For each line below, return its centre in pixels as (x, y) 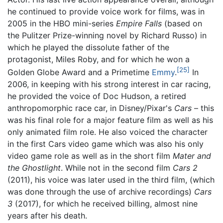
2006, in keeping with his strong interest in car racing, (109, 84)
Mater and (192, 156)
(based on (182, 23)
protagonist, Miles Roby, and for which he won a (99, 59)
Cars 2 (185, 168)
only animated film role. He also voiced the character (108, 132)
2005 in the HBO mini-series (62, 23)
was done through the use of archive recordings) (101, 192)
